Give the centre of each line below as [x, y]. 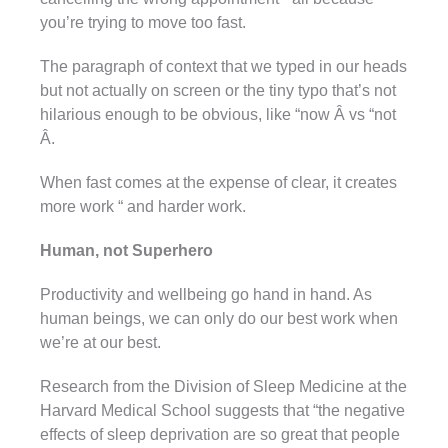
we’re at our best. [100, 342]
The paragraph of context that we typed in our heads [223, 66]
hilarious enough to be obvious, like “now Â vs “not [218, 114]
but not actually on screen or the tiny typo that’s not [218, 90]
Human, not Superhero [126, 250]
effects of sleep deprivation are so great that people [220, 434]
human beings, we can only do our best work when [219, 318]
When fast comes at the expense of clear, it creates [218, 182]
